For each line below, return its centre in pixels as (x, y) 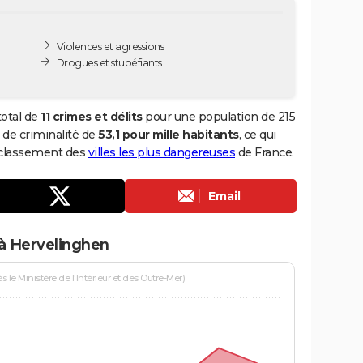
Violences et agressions (110, 46)
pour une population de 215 (218, 116)
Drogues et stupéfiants (109, 62)
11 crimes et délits (92, 116)
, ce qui (257, 134)
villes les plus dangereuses (161, 152)
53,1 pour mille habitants (169, 134)
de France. (265, 152)
